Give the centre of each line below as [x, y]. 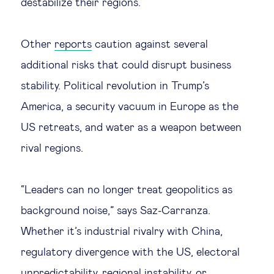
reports [73, 45]
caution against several [150, 45]
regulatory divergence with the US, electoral [130, 253]
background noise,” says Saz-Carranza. [116, 211]
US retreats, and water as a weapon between [131, 128]
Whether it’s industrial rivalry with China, [122, 232]
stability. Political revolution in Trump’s [115, 86]
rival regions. [52, 149]
